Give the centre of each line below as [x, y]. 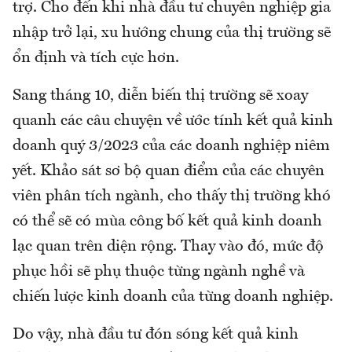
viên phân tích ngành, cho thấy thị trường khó [172, 196]
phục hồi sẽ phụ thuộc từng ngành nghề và [159, 271]
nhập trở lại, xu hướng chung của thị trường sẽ [172, 33]
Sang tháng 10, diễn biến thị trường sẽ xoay [160, 95]
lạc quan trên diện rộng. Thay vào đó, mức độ [168, 246]
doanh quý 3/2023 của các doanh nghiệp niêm [171, 146]
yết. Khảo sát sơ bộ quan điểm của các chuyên [169, 171]
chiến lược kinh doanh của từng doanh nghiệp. [173, 297]
